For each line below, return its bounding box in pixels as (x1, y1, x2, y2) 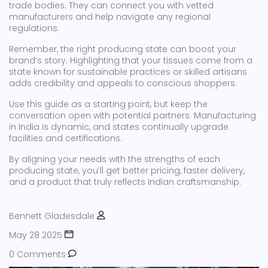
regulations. (9, 22, 59, 34)
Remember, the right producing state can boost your (9, 43, 236, 55)
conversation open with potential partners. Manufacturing (9, 109, 256, 121)
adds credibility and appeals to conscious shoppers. (9, 77, 237, 89)
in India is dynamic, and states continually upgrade (9, 121, 229, 133)
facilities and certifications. (9, 132, 122, 144)
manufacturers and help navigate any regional (9, 11, 211, 23)
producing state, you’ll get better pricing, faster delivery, (9, 165, 245, 176)
